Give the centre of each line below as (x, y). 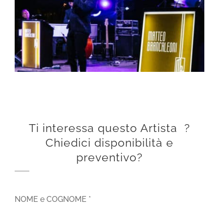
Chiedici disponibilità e (109, 142)
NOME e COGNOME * (53, 199)
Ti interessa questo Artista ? (109, 128)
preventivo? (109, 157)
